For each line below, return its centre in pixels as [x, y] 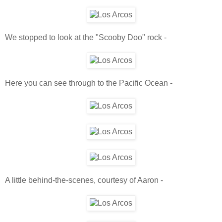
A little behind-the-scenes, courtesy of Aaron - [84, 180]
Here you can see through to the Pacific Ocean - [89, 83]
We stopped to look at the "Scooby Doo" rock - [86, 37]
